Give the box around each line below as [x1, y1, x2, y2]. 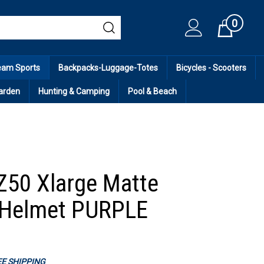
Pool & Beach [128, 86, 177, 96]
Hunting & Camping [38, 86, 110, 96]
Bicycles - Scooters [176, 62, 246, 72]
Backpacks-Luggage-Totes [58, 62, 158, 72]
